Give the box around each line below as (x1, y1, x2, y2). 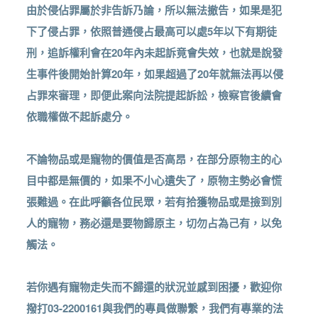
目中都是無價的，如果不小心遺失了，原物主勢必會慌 (26, 172, 283, 189)
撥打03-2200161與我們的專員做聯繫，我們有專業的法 (26, 300, 284, 317)
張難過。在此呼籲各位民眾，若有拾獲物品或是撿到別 (26, 194, 283, 210)
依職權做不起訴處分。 (26, 109, 133, 125)
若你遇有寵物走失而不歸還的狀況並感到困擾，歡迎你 (26, 279, 283, 295)
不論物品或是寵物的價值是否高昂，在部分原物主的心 (26, 151, 283, 168)
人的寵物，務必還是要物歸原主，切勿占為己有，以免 (26, 215, 283, 231)
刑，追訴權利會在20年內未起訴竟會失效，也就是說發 (26, 45, 283, 61)
